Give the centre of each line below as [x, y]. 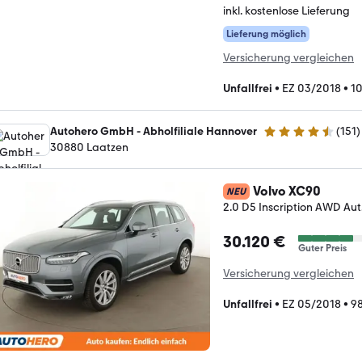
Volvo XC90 [287, 191]
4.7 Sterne [288, 138]
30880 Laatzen [89, 147]
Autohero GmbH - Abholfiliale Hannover [154, 131]
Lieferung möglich [266, 34]
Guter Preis [322, 248]
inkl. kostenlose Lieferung [286, 11]
